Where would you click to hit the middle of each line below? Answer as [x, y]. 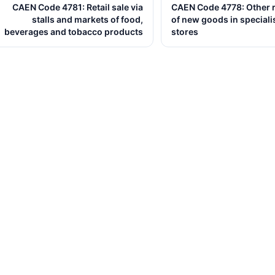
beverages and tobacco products [74, 32]
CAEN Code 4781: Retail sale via [78, 7]
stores [185, 32]
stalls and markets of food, [87, 19]
